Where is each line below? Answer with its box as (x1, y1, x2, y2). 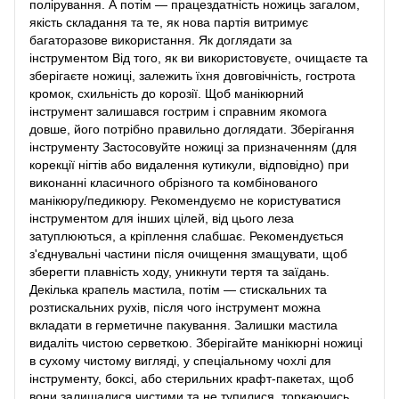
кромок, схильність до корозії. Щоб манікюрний (29, 85, 304, 101)
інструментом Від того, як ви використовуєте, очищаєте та (29, 50, 368, 65)
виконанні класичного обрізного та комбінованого (29, 175, 318, 190)
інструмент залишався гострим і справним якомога (29, 103, 327, 118)
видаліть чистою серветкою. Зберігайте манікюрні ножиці (29, 335, 362, 350)
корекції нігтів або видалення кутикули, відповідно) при (29, 157, 349, 172)
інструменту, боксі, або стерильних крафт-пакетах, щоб (29, 370, 354, 386)
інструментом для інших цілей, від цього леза (29, 210, 294, 225)
